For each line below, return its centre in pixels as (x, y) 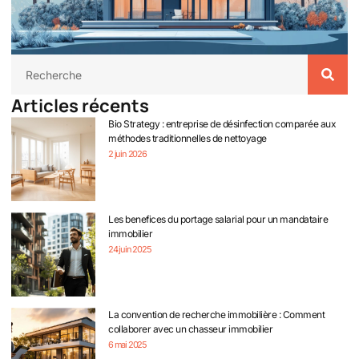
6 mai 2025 (127, 345)
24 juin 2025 (130, 250)
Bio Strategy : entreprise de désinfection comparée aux (222, 124)
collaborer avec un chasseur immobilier (190, 329)
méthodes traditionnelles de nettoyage (188, 139)
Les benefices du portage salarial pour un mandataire (218, 220)
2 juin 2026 (127, 154)
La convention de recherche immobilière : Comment (216, 315)
